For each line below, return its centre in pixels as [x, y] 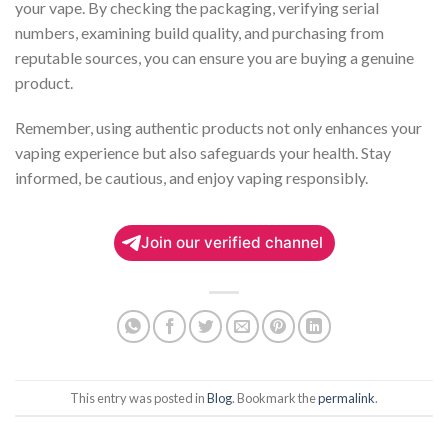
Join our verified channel [231, 243]
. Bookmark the [275, 397]
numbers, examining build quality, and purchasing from [199, 32]
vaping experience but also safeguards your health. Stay [203, 153]
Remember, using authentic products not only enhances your [218, 128]
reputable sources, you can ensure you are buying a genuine [214, 57]
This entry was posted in [138, 397]
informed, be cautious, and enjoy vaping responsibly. [191, 178]
